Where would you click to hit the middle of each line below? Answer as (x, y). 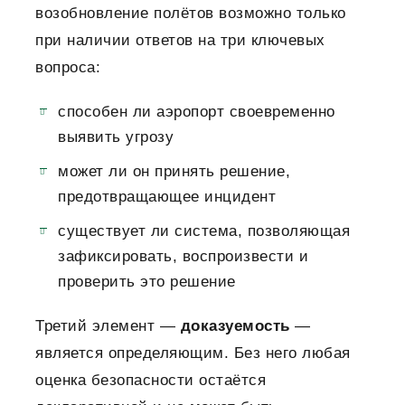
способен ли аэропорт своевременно (197, 112)
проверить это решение (147, 282)
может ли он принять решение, (174, 172)
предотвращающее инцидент (167, 197)
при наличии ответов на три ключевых (180, 41)
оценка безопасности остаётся (151, 381)
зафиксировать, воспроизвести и (183, 257)
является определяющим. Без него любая (193, 353)
